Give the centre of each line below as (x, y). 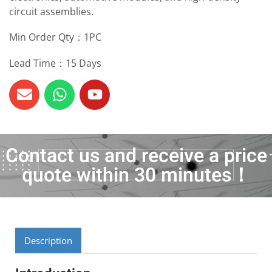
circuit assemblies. (51, 11)
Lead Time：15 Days (55, 63)
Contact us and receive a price (136, 155)
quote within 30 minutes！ (136, 175)
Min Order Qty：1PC (55, 37)
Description (48, 240)
